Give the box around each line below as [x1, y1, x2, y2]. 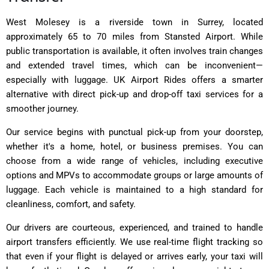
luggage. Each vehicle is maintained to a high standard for [6, 184, 263, 195]
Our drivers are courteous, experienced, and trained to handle [6, 222, 263, 233]
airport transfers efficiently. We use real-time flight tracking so [6, 236, 263, 247]
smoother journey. [6, 103, 79, 114]
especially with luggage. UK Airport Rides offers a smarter [6, 74, 263, 85]
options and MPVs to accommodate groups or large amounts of [6, 169, 263, 181]
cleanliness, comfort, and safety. [6, 198, 136, 210]
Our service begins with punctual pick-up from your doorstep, [6, 126, 263, 138]
